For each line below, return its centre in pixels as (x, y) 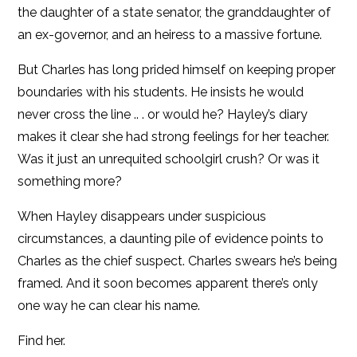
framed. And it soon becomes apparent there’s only (168, 283)
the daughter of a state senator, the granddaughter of (175, 12)
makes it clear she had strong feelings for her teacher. (174, 136)
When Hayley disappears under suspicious (142, 216)
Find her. (42, 340)
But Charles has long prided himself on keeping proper (177, 69)
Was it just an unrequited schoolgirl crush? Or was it (169, 159)
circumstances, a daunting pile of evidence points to (171, 238)
